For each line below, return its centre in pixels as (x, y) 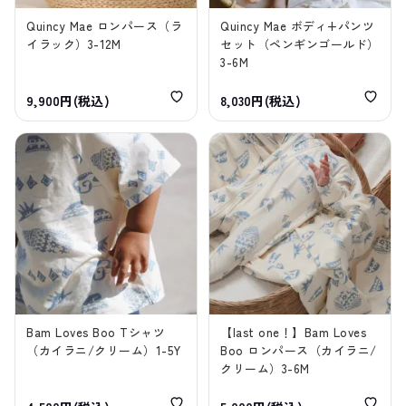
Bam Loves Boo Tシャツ (96, 332)
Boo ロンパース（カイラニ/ (299, 350)
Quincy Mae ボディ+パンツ (298, 25)
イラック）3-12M (74, 43)
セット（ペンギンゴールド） (300, 43)
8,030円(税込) (261, 100)
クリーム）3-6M (265, 368)
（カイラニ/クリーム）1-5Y (104, 350)
